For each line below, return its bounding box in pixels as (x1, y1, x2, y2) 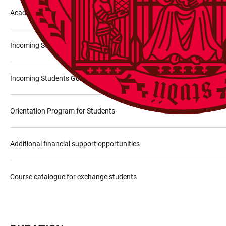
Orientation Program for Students (10, 107, 115, 115)
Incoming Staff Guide (10, 41, 76, 49)
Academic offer (10, 9, 58, 17)
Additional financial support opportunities (10, 140, 140, 148)
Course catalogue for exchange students (10, 173, 137, 181)
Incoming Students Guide (10, 74, 89, 82)
